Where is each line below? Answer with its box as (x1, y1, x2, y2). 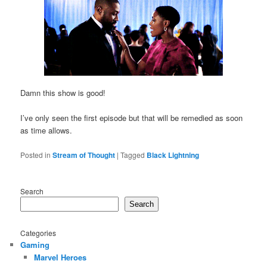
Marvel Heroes (33, 252, 86, 263)
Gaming (20, 239, 50, 251)
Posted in (20, 149, 51, 160)
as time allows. (20, 125, 73, 136)
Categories (20, 228, 57, 238)
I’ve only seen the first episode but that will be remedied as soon (20, 112, 243, 124)
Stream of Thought (52, 149, 116, 160)
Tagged (120, 149, 145, 160)
